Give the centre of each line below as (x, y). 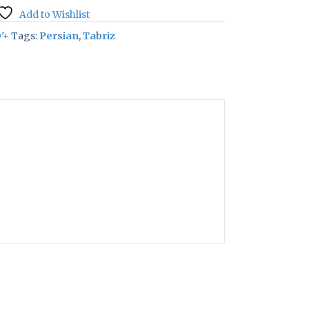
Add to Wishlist (54, 15)
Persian (59, 36)
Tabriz (99, 36)
